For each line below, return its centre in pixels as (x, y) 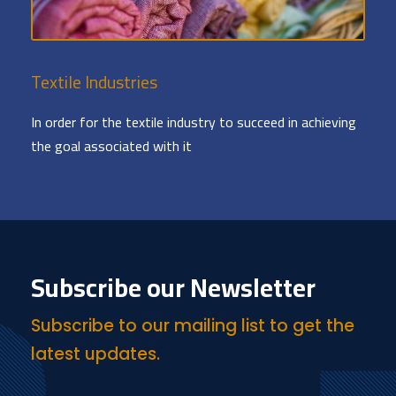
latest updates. (95, 354)
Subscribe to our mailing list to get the (193, 326)
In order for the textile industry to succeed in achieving (194, 122)
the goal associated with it (111, 146)
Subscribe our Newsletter (173, 288)
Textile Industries (94, 82)
